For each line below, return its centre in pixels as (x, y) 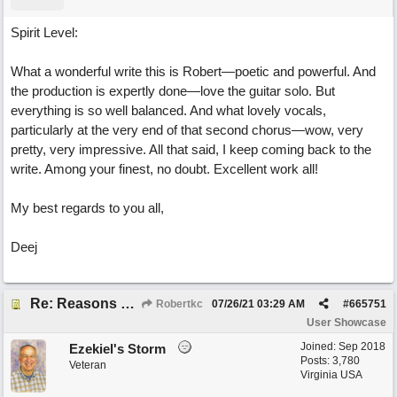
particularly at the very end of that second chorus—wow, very (187, 130)
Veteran (88, 365)
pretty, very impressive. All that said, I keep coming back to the (191, 149)
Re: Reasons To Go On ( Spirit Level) (128, 304)
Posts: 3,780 (330, 361)
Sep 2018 (362, 346)
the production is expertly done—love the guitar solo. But (173, 91)
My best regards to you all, (87, 208)
